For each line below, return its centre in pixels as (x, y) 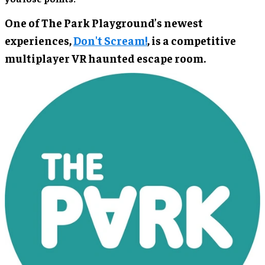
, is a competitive (192, 40)
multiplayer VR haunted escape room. (105, 58)
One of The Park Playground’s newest (104, 22)
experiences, (39, 40)
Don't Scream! (110, 40)
